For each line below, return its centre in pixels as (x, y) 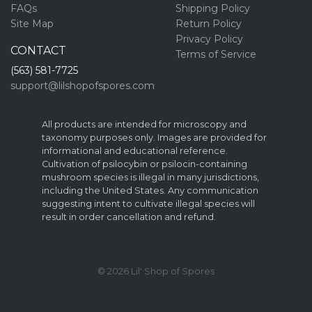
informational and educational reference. (135, 150)
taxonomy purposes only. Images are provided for (154, 137)
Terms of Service (216, 54)
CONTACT (38, 50)
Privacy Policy (209, 39)
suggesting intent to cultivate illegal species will (148, 203)
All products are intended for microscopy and (144, 124)
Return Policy (209, 23)
